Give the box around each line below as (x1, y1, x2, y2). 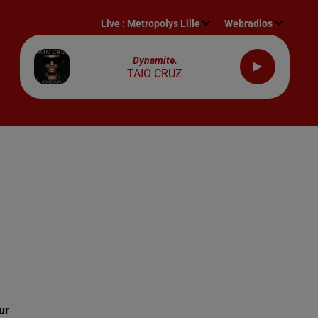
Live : (101, 17, 128, 29)
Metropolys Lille (127, 17, 201, 29)
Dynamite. (132, 55, 177, 66)
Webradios (224, 17, 273, 29)
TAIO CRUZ (127, 67, 182, 80)
